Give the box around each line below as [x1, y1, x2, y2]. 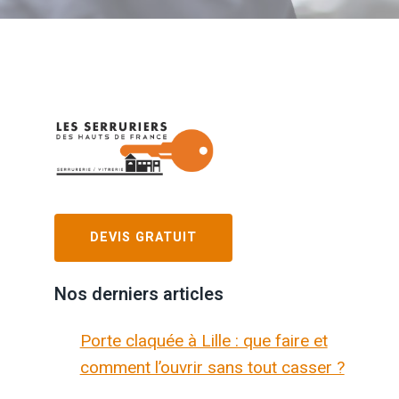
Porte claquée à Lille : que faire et [79, 330, 328, 351]
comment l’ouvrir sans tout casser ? [79, 356, 345, 378]
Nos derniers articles [54, 281, 224, 307]
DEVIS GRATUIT [90, 227, 198, 247]
